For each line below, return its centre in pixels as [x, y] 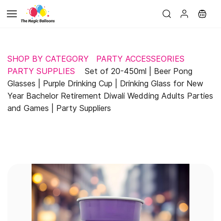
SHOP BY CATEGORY [48, 59]
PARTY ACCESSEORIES [140, 59]
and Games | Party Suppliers [59, 108]
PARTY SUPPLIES [41, 71]
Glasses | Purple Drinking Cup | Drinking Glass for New [105, 83]
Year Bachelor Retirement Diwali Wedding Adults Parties [110, 96]
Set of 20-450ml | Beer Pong [137, 71]
